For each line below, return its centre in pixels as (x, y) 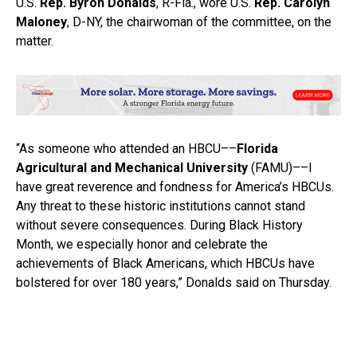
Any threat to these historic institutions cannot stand (161, 206)
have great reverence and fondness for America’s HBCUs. (175, 186)
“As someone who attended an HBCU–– (126, 148)
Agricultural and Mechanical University (132, 167)
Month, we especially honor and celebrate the (142, 244)
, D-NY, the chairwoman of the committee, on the (199, 22)
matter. (35, 41)
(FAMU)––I (280, 167)
